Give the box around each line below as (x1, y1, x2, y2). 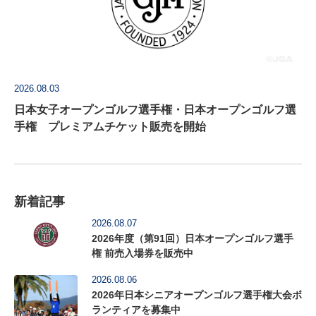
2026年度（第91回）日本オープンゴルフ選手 (92, 233, 293, 244)
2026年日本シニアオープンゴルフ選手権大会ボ (92, 289, 302, 300)
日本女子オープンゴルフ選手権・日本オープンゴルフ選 (14, 104, 296, 116)
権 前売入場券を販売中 (92, 248, 193, 259)
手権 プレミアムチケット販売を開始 (14, 121, 206, 133)
